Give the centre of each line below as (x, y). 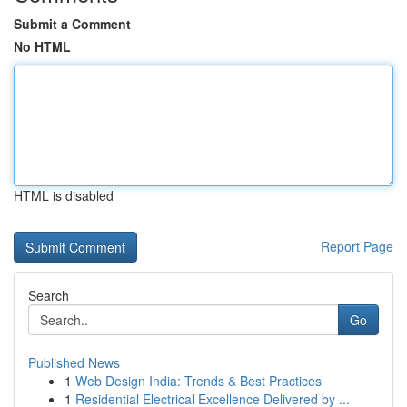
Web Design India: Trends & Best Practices (199, 381)
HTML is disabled (64, 195)
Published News (74, 362)
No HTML (42, 46)
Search (49, 295)
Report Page (357, 246)
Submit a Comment (72, 24)
